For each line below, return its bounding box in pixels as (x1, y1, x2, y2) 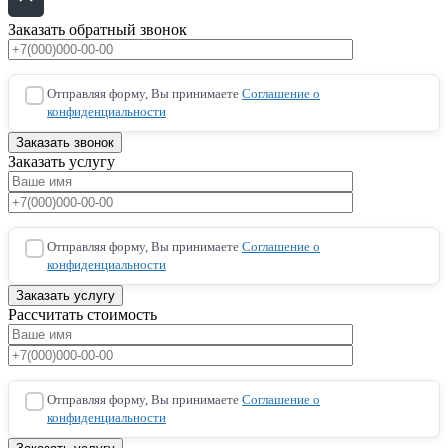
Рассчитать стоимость (8, 306, 157, 324)
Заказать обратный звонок (8, 21, 187, 39)
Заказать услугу (8, 153, 115, 171)
